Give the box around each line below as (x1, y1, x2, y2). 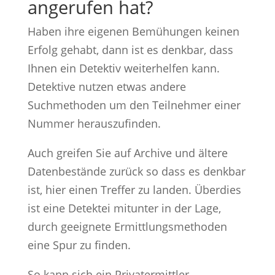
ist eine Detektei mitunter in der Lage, (27, 200, 221, 215)
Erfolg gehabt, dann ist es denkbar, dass (27, 42, 233, 57)
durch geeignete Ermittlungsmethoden (27, 219, 227, 234)
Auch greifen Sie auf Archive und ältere (27, 145, 228, 160)
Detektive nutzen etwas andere (27, 79, 186, 94)
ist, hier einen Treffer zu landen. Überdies (27, 182, 241, 197)
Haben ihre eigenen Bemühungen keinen (27, 23, 239, 39)
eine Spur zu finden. (27, 237, 131, 252)
